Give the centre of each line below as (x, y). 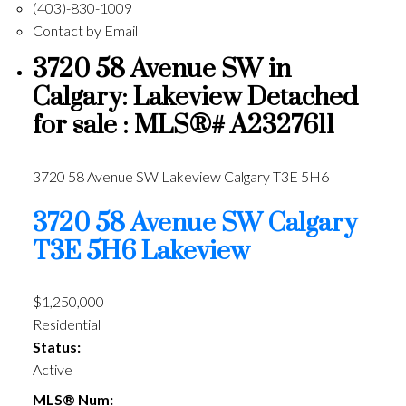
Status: (56, 346)
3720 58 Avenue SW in (161, 70)
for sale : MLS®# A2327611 (183, 126)
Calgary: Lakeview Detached (195, 98)
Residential (66, 324)
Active (52, 369)
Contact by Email (85, 31)
